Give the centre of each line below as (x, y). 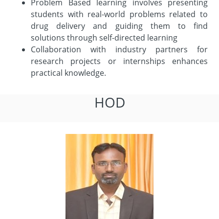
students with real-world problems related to (119, 14)
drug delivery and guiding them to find (119, 26)
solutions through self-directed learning (104, 38)
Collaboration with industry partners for (119, 49)
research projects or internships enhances (119, 61)
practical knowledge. (68, 73)
